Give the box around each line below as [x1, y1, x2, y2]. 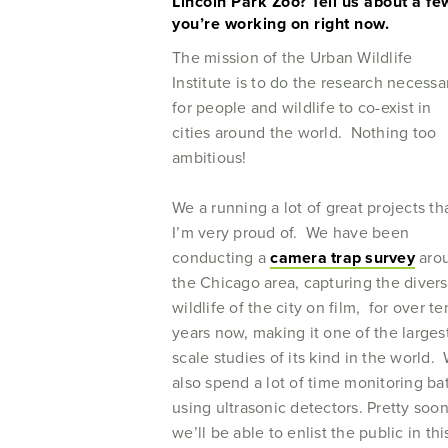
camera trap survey [270, 246, 415, 269]
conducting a [172, 246, 271, 269]
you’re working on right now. [172, 12, 389, 35]
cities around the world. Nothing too [172, 121, 437, 144]
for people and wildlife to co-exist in [172, 96, 432, 119]
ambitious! [172, 146, 247, 169]
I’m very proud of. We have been [172, 221, 409, 244]
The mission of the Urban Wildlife [172, 46, 413, 69]
